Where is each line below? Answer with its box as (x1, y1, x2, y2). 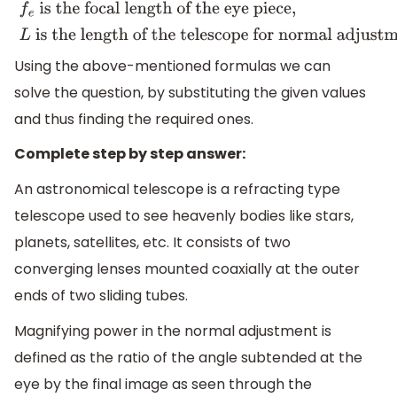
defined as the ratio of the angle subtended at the (14, 346, 362, 368)
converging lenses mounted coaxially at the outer (14, 259, 360, 280)
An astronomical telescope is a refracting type (14, 179, 340, 200)
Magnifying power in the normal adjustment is (14, 320, 331, 341)
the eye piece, (14, 42, 113, 63)
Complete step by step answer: (14, 144, 245, 165)
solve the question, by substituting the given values (14, 82, 366, 103)
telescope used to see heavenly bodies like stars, (14, 206, 354, 227)
